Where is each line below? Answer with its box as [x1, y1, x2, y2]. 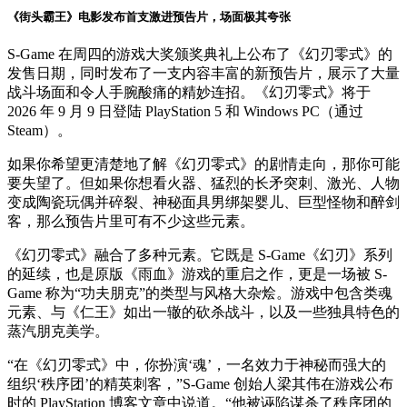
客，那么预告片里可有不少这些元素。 [7, 213, 254, 229]
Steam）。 [7, 122, 72, 138]
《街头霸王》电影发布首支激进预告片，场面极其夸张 [7, 9, 291, 24]
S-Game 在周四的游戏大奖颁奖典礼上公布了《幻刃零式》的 [7, 45, 392, 62]
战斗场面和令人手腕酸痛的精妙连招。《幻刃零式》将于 [7, 84, 371, 100]
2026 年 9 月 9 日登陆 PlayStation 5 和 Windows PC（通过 [7, 103, 363, 119]
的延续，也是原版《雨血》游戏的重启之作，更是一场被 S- [7, 265, 387, 282]
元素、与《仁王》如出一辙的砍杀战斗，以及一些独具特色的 [7, 303, 400, 320]
